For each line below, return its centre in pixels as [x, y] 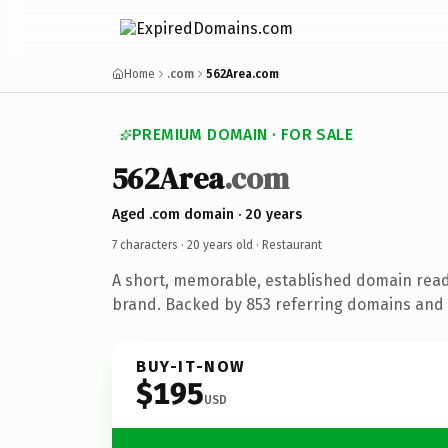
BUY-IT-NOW [191, 366]
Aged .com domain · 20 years [207, 214]
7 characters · [149, 244]
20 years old [220, 244]
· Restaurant [287, 244]
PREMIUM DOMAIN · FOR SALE [242, 134]
